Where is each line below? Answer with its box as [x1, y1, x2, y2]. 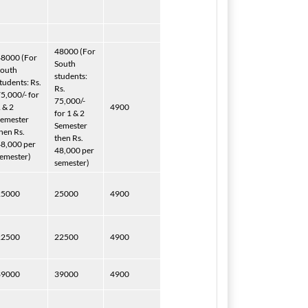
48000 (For [54, 46, 96, 56]
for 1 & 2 [54, 108, 85, 118]
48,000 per [54, 145, 94, 155]
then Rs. [54, 133, 83, 143]
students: [54, 71, 87, 81]
